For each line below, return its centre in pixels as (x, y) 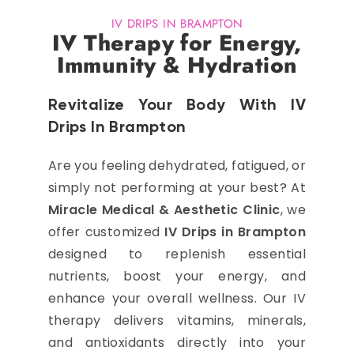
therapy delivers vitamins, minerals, (177, 320)
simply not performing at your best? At (177, 188)
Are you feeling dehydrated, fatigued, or (177, 166)
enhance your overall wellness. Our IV (177, 298)
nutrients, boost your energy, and (177, 276)
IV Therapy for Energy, (177, 43)
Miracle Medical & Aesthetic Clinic (164, 210)
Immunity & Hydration (177, 65)
